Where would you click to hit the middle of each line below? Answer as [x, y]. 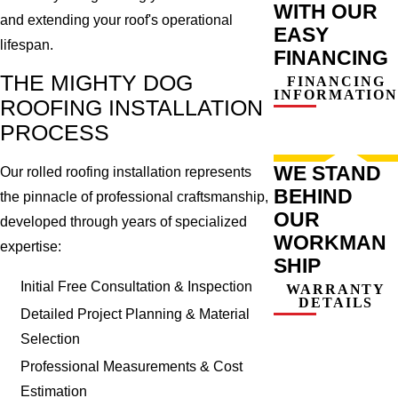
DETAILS [336, 302]
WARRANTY [336, 289]
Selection [51, 338]
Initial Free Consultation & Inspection [137, 286]
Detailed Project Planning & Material [135, 314]
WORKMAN [330, 242]
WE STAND [328, 173]
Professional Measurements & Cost [132, 367]
